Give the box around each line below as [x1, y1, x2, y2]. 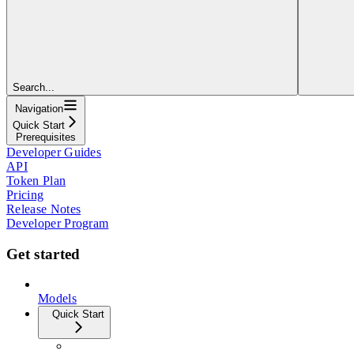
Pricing [6, 187, 44, 201]
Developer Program [6, 216, 109, 230]
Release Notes [6, 201, 81, 216]
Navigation [14, 102, 63, 115]
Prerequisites [16, 130, 76, 143]
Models [38, 292, 77, 306]
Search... [13, 81, 55, 93]
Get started [6, 245, 81, 262]
